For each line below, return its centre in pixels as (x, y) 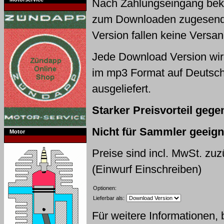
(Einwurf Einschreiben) (147, 169)
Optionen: (105, 188)
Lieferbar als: (109, 198)
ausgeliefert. (121, 89)
